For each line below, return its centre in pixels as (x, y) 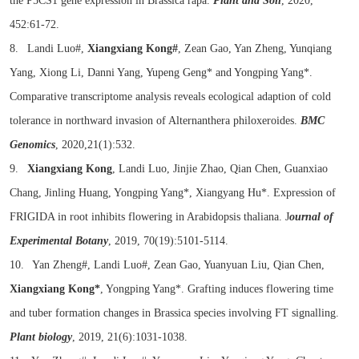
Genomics (32, 145)
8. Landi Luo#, (48, 48)
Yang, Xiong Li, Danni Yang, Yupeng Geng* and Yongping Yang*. (161, 73)
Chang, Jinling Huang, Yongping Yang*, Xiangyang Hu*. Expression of (173, 193)
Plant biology (41, 337)
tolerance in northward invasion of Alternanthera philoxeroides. (155, 121)
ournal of (311, 217)
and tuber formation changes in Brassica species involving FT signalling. (174, 313)
